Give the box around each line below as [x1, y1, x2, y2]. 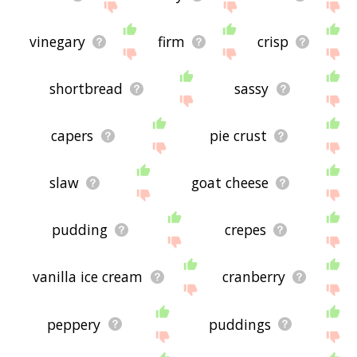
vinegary [29, 32, 86, 52]
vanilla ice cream [33, 267, 143, 287]
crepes [225, 220, 267, 240]
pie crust [209, 126, 267, 146]
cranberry [222, 267, 285, 287]
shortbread [49, 79, 123, 99]
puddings [208, 314, 271, 334]
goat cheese [191, 173, 269, 193]
